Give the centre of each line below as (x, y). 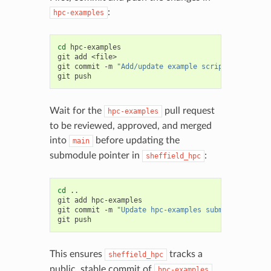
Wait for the (77, 110)
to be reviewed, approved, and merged (130, 126)
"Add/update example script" (174, 66)
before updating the (136, 140)
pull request (188, 110)
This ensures (77, 254)
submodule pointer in (96, 155)
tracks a (184, 254)
